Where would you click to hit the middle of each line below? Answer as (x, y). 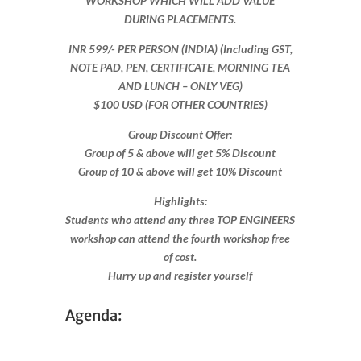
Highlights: (180, 201)
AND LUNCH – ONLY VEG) (180, 85)
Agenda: (93, 315)
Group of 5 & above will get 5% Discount (180, 152)
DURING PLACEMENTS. (180, 19)
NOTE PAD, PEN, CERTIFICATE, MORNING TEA (180, 67)
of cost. (180, 256)
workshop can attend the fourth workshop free (180, 238)
